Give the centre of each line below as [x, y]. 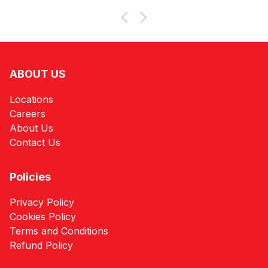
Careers [28, 114]
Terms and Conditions [59, 231]
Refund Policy [41, 245]
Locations [31, 99]
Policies [30, 177]
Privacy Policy [42, 202]
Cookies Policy [43, 217]
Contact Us [35, 142]
